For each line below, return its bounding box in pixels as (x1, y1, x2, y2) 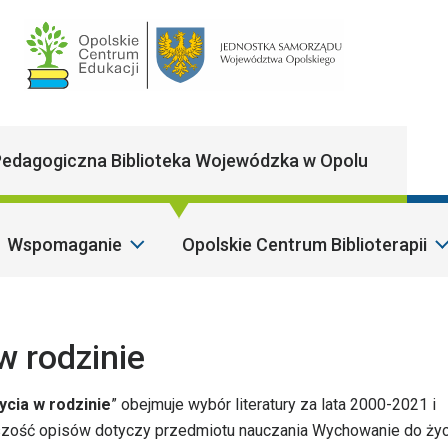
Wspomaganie (6, 233, 122, 255)
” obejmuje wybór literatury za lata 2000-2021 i (111, 395, 436, 415)
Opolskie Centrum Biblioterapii (181, 233, 427, 255)
